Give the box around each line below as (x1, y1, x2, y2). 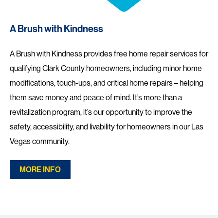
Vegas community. (10, 136, 70, 146)
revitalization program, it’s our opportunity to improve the (10, 107, 192, 117)
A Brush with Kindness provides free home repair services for (10, 48, 208, 58)
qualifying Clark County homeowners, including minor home (10, 63, 202, 73)
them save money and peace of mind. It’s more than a (10, 92, 182, 102)
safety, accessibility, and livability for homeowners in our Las (10, 121, 203, 131)
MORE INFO (19, 164, 61, 174)
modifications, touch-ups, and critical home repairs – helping (10, 77, 203, 88)
